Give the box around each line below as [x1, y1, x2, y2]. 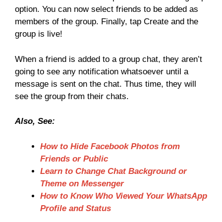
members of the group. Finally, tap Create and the [15, 17, 198, 27]
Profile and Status [40, 203, 111, 213]
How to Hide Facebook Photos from [40, 141, 180, 151]
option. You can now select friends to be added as [15, 4, 198, 14]
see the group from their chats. [15, 91, 129, 101]
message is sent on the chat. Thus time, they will [15, 79, 196, 89]
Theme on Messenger [40, 178, 124, 188]
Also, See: [15, 116, 55, 126]
